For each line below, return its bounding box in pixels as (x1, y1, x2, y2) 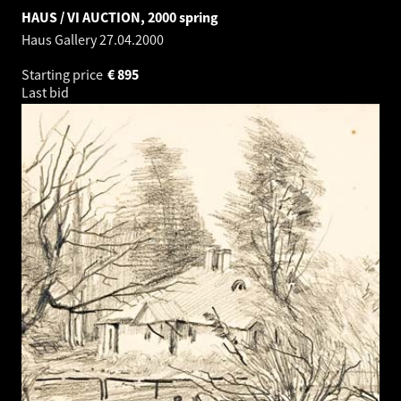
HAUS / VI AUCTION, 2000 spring (21, 7, 218, 26)
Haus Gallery (21, 30, 99, 48)
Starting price (21, 64, 106, 83)
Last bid (21, 82, 72, 101)
